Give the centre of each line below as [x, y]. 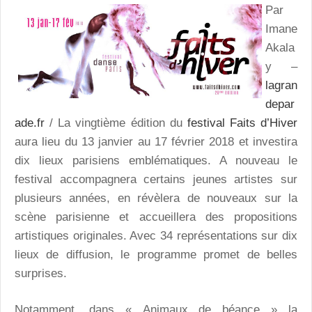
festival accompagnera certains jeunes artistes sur [156, 179]
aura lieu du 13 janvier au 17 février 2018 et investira [156, 141]
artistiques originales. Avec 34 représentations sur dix [156, 235]
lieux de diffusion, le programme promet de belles [156, 254]
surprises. [41, 273]
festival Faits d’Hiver [240, 123]
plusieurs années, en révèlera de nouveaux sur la [156, 198]
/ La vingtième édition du [116, 123]
